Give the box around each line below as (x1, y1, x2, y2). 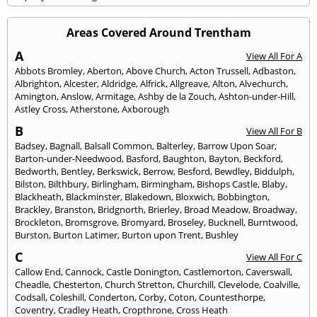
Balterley (156, 139, 193, 152)
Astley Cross (15, 102, 66, 115)
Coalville (263, 277, 298, 291)
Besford (178, 164, 210, 178)
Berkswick (97, 164, 139, 178)
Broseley (168, 215, 204, 229)
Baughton (163, 151, 204, 165)
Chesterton (53, 277, 100, 291)
